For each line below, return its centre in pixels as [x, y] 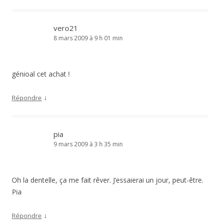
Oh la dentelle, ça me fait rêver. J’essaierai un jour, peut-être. [108, 180]
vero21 [66, 28]
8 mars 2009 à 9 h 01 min [88, 38]
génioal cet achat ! [41, 74]
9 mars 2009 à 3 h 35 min [88, 144]
